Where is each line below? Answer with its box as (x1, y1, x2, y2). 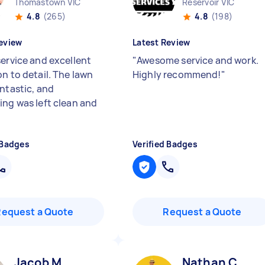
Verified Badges (132, 138, 198, 150)
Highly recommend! (132, 68, 221, 81)
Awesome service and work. (137, 54, 258, 67)
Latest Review (132, 37, 190, 48)
